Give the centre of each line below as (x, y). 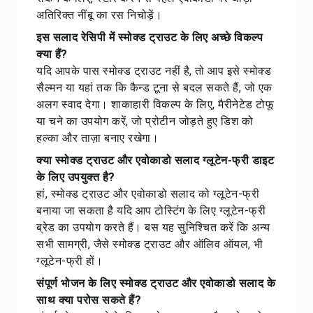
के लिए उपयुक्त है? (76, 177)
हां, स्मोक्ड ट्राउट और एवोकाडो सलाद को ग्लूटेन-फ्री (148, 194)
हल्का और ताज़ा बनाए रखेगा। (97, 138)
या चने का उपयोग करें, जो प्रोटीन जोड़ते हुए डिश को (145, 121)
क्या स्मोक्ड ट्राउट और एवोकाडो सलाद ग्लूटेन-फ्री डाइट (155, 160)
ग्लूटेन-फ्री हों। (70, 261)
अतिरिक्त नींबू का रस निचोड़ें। (99, 15)
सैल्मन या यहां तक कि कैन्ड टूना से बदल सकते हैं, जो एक (154, 88)
